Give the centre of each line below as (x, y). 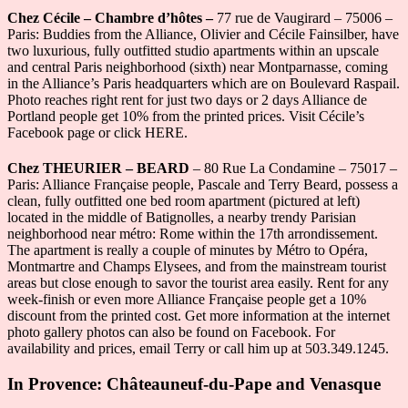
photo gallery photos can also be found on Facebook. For (171, 332)
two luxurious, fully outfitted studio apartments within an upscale (193, 51)
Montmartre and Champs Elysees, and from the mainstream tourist (197, 267)
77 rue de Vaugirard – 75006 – (303, 18)
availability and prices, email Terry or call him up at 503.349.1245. (198, 349)
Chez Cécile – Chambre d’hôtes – (110, 18)
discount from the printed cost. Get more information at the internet (199, 316)
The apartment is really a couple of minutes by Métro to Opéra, (188, 250)
